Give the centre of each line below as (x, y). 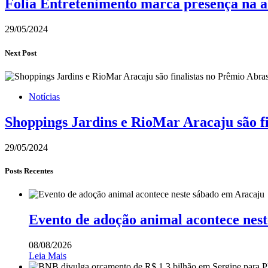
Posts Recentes (29, 170)
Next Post (21, 53)
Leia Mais (48, 255)
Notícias (44, 96)
